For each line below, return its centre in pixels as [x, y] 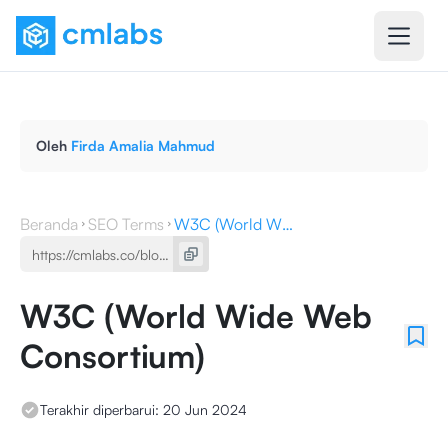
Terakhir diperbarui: [99, 409]
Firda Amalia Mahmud [143, 145]
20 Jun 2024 [205, 409]
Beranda [49, 224]
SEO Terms [126, 224]
